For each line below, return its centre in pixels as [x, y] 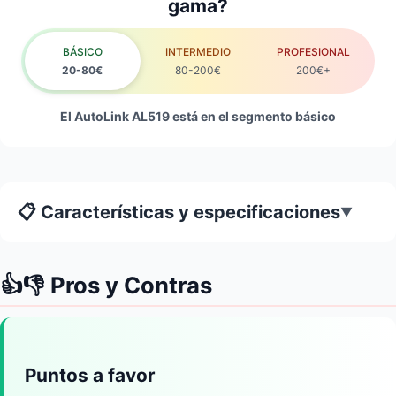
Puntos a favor [90, 375]
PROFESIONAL [314, 51]
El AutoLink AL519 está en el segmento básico [198, 116]
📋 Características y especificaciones [179, 212]
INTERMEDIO [198, 51]
